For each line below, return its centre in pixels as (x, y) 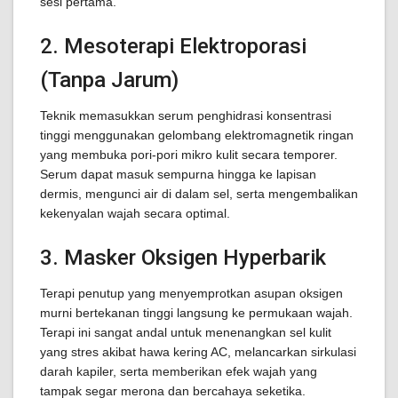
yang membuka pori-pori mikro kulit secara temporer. (189, 155)
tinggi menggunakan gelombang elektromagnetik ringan (197, 135)
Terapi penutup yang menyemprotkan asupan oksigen (191, 293)
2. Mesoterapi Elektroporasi (173, 46)
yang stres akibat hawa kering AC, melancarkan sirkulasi (198, 352)
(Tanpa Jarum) (109, 80)
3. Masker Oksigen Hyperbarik (183, 258)
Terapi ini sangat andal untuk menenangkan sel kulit (186, 332)
